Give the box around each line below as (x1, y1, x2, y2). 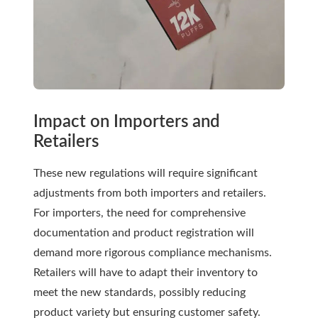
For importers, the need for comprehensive (33, 207, 246, 219)
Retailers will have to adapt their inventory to (33, 266, 258, 278)
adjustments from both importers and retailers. (33, 187, 266, 199)
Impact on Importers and (33, 113, 220, 131)
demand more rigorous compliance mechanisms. (33, 246, 272, 258)
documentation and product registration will (33, 226, 254, 238)
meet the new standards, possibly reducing (33, 286, 246, 298)
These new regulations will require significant (33, 167, 258, 179)
